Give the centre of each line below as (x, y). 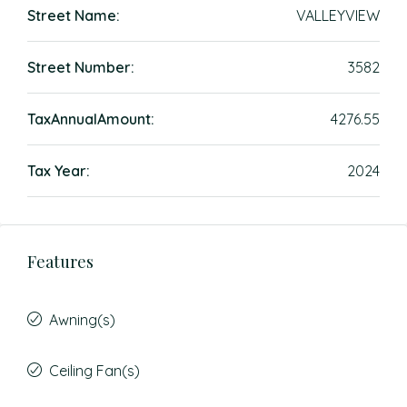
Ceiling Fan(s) (94, 371)
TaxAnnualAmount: (91, 119)
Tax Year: (59, 171)
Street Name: (74, 15)
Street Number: (81, 67)
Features (60, 262)
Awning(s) (82, 320)
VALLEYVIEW (338, 15)
